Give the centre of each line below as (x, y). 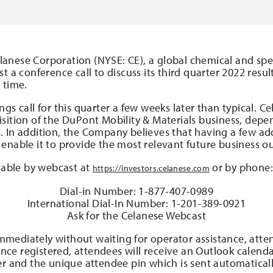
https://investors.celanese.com (151, 168)
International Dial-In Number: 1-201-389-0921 (136, 203)
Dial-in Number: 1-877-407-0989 (136, 191)
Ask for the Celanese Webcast (136, 215)
